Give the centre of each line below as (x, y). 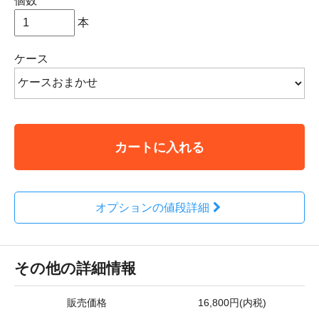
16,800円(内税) (232, 303)
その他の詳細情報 (75, 268)
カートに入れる (159, 147)
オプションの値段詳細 (152, 207)
